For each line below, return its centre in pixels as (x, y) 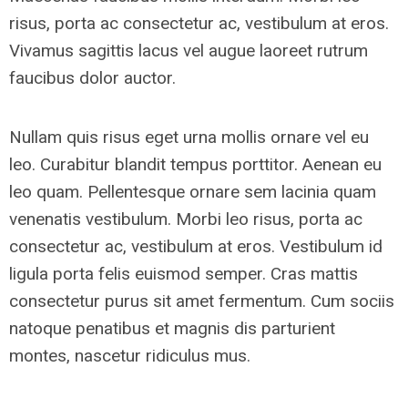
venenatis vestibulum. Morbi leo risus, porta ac (186, 219)
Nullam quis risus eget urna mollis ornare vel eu (189, 137)
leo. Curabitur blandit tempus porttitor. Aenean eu (195, 164)
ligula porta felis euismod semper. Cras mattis (184, 274)
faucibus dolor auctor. (92, 78)
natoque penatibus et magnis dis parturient (172, 328)
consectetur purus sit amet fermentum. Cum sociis (202, 301)
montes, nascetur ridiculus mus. (130, 356)
